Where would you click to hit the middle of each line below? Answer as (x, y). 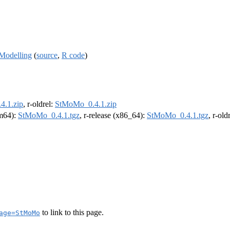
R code (73, 55)
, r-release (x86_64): (113, 116)
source (47, 55)
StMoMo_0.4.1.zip (86, 104)
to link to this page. (72, 212)
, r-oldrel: (39, 104)
